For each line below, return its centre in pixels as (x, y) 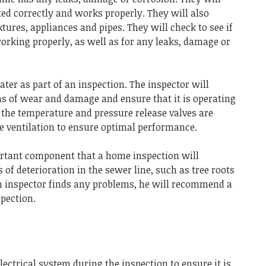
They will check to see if (180, 27)
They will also (178, 13)
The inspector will (169, 84)
